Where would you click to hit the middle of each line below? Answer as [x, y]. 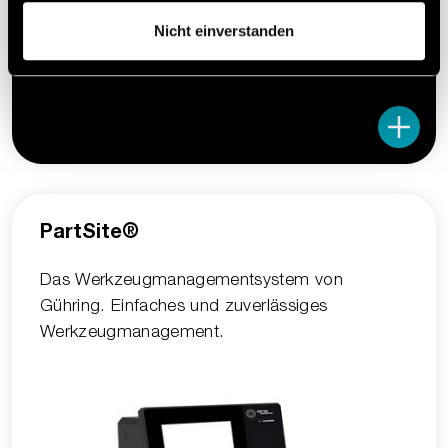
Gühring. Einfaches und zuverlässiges [184, 304]
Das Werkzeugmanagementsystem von [191, 278]
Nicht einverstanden [224, 30]
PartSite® [89, 233]
